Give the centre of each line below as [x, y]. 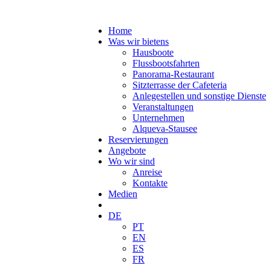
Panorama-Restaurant [173, 74]
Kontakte [150, 183]
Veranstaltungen [163, 107]
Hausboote [153, 52]
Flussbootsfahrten [166, 63]
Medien [123, 194]
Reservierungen [138, 139]
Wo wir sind [132, 161]
